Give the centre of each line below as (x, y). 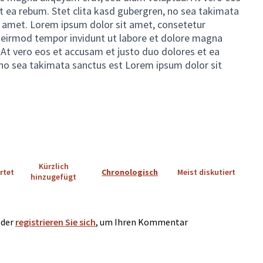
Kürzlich (53, 166)
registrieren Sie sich (55, 222)
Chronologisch (130, 172)
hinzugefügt (54, 177)
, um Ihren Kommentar (142, 222)
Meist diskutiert (206, 172)
